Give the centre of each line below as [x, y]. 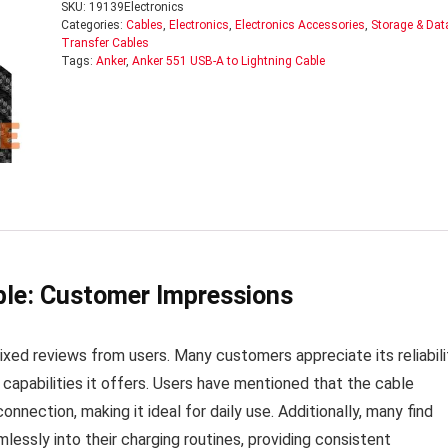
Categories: [93, 25]
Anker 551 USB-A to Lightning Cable [228, 61]
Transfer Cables [104, 43]
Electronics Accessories [299, 25]
